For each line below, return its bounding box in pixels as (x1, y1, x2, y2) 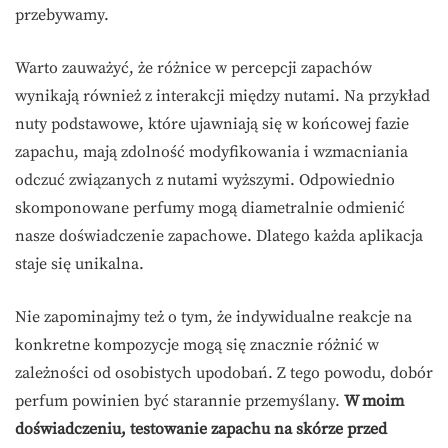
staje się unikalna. (15, 254, 144, 275)
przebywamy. (15, 5, 109, 26)
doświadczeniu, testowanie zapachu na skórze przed (15, 419, 387, 440)
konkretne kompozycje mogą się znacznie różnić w (15, 335, 379, 356)
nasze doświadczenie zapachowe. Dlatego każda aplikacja (15, 226, 423, 247)
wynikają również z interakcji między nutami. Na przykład (15, 86, 430, 107)
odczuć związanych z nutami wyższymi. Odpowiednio (15, 170, 395, 191)
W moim (344, 391, 404, 412)
